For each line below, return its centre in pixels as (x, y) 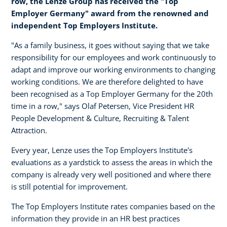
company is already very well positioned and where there (111, 174)
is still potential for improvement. (69, 186)
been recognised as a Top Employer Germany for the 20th (112, 93)
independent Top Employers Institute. (85, 25)
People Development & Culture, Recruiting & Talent (100, 118)
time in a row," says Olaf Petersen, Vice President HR (103, 106)
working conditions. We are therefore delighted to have (107, 81)
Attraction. (29, 130)
